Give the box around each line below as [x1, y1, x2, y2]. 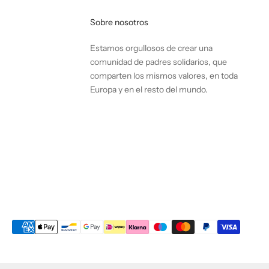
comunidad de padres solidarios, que [90, 56, 228, 67]
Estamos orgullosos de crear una [90, 42, 213, 53]
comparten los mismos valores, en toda [90, 70, 238, 81]
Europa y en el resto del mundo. [90, 83, 208, 95]
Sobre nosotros [90, 16, 149, 28]
